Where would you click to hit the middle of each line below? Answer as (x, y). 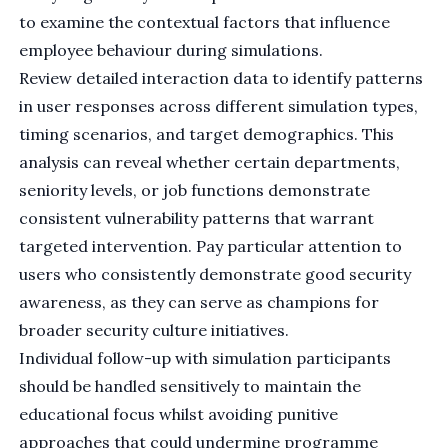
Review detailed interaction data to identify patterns (221, 78)
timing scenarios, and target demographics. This (207, 134)
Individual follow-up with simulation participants (205, 358)
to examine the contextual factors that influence (205, 22)
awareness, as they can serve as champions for (199, 302)
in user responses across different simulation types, (219, 106)
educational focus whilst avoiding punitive (179, 414)
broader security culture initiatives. (154, 330)
